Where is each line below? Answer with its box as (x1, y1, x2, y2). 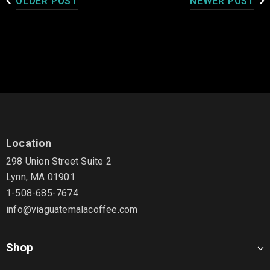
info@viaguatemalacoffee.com (6, 203, 138, 215)
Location (6, 136, 52, 149)
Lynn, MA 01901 (6, 171, 75, 183)
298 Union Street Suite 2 (6, 155, 111, 168)
